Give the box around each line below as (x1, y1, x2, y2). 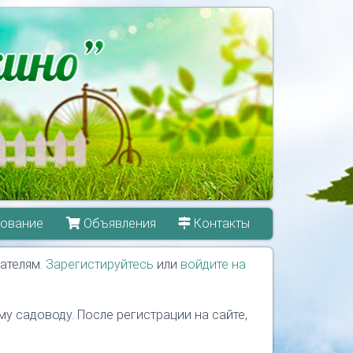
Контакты (191, 215, 251, 231)
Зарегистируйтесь (46, 256, 154, 272)
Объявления (80, 215, 157, 231)
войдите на (180, 256, 246, 272)
